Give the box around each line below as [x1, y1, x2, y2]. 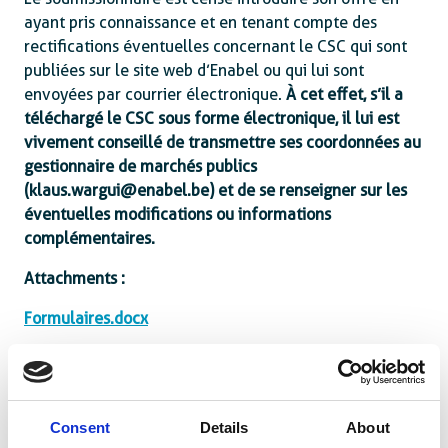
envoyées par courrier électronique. [24, 85, 286, 104]
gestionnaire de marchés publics [24, 157, 257, 176]
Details [199, 418, 249, 436]
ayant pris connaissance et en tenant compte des [24, 13, 377, 32]
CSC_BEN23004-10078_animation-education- [24, 349, 359, 368]
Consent [50, 418, 110, 436]
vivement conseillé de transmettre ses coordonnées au [24, 133, 421, 152]
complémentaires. [24, 229, 155, 248]
